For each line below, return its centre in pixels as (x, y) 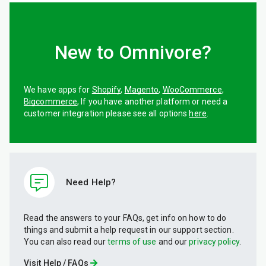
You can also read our (66, 242)
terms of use (132, 242)
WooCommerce (192, 90)
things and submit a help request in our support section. (129, 230)
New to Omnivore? (133, 53)
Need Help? (91, 182)
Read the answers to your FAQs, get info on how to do (125, 218)
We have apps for (58, 90)
